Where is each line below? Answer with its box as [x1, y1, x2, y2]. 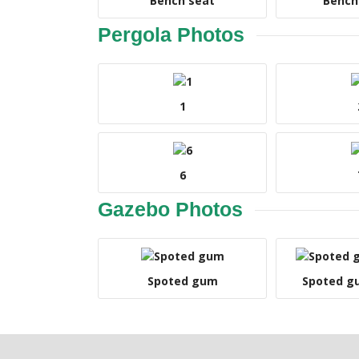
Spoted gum [147, 273, 218, 288]
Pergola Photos [98, 23, 244, 46]
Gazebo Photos [98, 198, 243, 220]
